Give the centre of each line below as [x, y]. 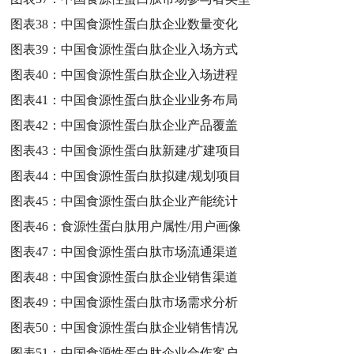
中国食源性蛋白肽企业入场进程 [150, 74]
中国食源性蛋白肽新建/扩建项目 [151, 150]
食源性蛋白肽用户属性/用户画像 [151, 226]
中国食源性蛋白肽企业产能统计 [150, 201]
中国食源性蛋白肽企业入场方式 [150, 49]
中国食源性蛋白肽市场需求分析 [150, 302]
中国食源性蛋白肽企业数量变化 [150, 24]
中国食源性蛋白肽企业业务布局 [150, 100]
